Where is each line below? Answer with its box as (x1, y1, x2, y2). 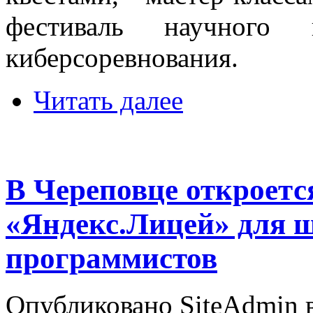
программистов (6, 241, 217, 275)
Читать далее (34, 85, 183, 115)
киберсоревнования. (6, 42, 238, 73)
